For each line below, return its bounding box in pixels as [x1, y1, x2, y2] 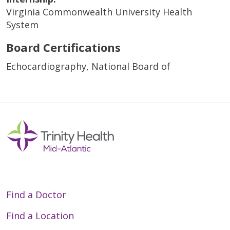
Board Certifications [6, 40, 121, 55]
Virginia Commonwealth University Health [6, 6, 192, 18]
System [6, 18, 39, 31]
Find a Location [6, 209, 74, 222]
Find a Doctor [6, 188, 66, 201]
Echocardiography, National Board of [6, 60, 170, 73]
